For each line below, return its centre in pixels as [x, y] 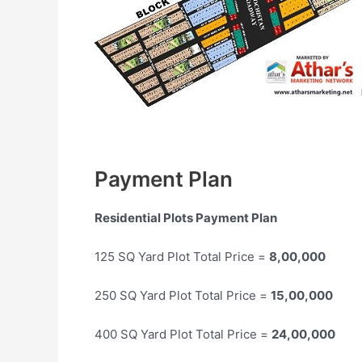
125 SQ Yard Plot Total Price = [182, 256]
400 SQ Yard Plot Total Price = [183, 334]
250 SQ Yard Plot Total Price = [183, 295]
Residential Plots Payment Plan [186, 217]
